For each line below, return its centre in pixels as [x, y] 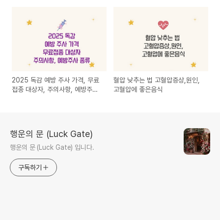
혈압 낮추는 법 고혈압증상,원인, [157, 80]
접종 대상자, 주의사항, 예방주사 [55, 90]
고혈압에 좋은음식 [138, 90]
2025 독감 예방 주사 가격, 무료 [55, 80]
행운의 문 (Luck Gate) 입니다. [52, 148]
